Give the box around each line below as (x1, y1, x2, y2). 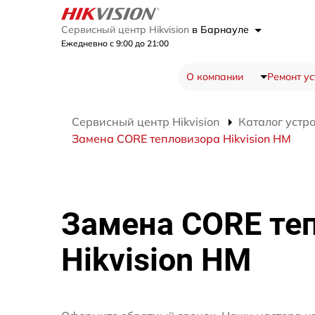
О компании (186, 70, 243, 84)
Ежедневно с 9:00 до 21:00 (61, 38, 169, 49)
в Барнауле (192, 23, 252, 37)
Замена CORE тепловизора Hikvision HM (72, 131, 291, 146)
